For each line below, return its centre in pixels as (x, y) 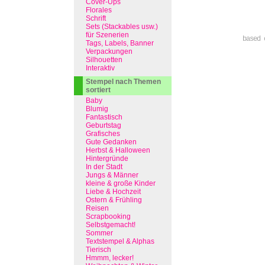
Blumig (97, 109)
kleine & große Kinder (121, 183)
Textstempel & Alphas (120, 241)
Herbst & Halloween (118, 150)
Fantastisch (104, 117)
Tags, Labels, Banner (120, 43)
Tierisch (98, 250)
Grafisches (103, 134)
